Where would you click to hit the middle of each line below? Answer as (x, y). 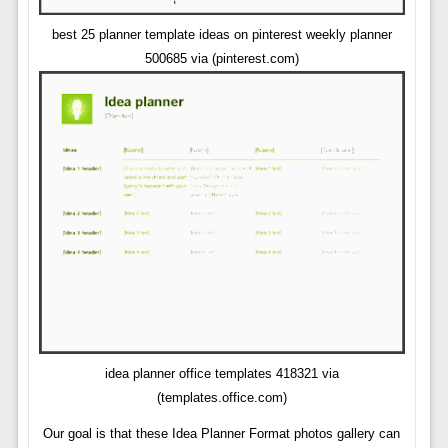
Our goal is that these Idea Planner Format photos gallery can (222, 434)
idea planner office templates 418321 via (221, 374)
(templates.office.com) (221, 398)
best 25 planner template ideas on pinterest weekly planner (221, 34)
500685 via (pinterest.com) (221, 58)
